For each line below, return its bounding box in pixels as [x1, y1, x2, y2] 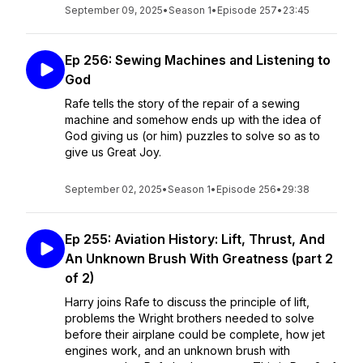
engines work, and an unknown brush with [65, 344, 290, 357]
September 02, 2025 [65, 183, 162, 195]
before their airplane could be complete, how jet [65, 327, 325, 341]
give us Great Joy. [65, 145, 161, 159]
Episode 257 [217, 4, 277, 16]
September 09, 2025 [65, 4, 163, 16]
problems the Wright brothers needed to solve [65, 311, 314, 325]
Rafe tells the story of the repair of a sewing [65, 96, 300, 110]
